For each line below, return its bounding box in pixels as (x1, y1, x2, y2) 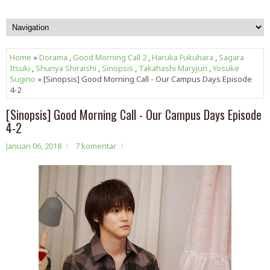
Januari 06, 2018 (6, 140, 61, 151)
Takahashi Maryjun (139, 63, 207, 74)
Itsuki (10, 63, 30, 74)
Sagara (219, 52, 244, 63)
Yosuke (213, 63, 239, 74)
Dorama (39, 52, 67, 63)
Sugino (10, 74, 36, 84)
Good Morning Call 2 (73, 52, 146, 63)
